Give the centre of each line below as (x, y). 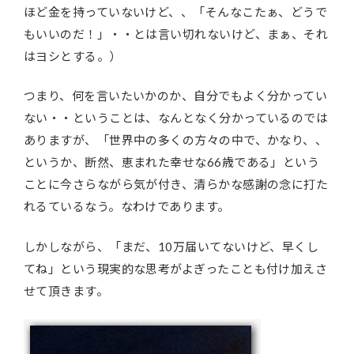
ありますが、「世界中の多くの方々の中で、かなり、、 (176, 140)
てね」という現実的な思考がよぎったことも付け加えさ (176, 268)
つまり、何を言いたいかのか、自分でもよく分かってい (176, 96)
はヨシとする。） (73, 56)
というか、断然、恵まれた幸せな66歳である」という (172, 162)
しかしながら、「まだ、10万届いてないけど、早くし (171, 246)
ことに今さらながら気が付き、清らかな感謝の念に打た (176, 185)
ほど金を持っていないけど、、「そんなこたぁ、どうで (176, 11)
